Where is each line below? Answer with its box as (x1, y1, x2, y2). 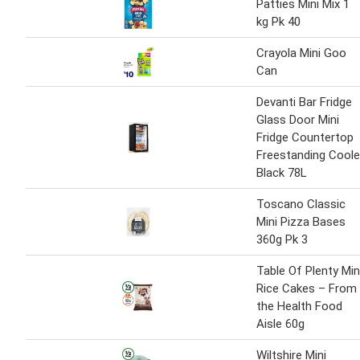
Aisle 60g (256, 317, 305, 332)
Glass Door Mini (256, 112, 339, 128)
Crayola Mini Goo (256, 46, 346, 61)
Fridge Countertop (256, 130, 354, 145)
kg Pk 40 (256, 14, 301, 30)
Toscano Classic (256, 197, 346, 212)
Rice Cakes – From (256, 281, 357, 297)
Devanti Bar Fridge (256, 95, 352, 110)
